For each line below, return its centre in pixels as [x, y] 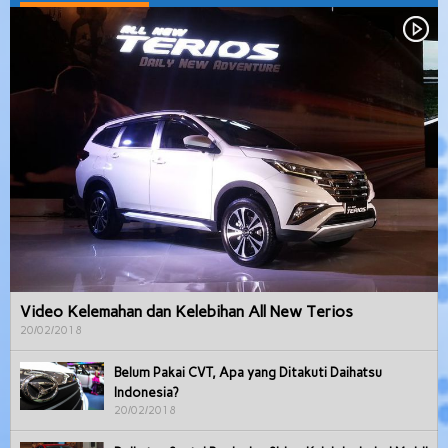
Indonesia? [146, 392]
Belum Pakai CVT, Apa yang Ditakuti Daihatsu [248, 372]
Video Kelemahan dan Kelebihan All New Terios [186, 311]
